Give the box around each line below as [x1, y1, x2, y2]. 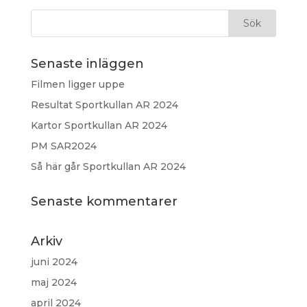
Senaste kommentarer [30, 194, 177, 209]
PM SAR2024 [30, 140, 97, 152]
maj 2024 [30, 276, 77, 288]
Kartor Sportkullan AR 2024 [30, 119, 167, 132]
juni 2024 [30, 256, 77, 268]
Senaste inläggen [30, 56, 144, 71]
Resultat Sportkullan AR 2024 [30, 99, 178, 111]
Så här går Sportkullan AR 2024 [30, 160, 186, 173]
